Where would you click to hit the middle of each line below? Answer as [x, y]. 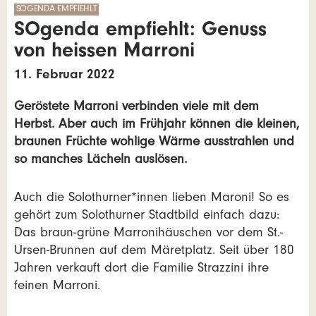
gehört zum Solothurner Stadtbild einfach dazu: [147, 216]
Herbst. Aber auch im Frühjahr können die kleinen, [157, 126]
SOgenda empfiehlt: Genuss [140, 32]
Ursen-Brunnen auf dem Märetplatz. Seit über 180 [154, 251]
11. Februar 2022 [65, 76]
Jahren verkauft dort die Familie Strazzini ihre [141, 269]
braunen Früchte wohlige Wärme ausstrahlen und [154, 143]
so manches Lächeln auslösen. [101, 161]
